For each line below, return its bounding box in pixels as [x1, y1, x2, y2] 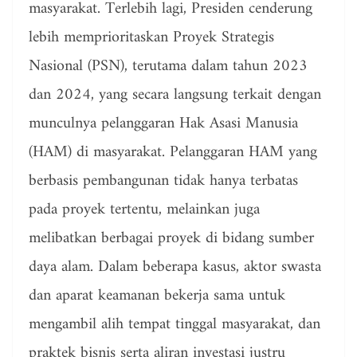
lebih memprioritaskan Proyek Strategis [29, 24, 274, 53]
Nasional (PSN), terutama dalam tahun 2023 [29, 53, 308, 81]
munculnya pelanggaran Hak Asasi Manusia [29, 110, 298, 139]
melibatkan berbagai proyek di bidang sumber [29, 225, 314, 253]
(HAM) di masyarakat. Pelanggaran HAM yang [29, 139, 317, 167]
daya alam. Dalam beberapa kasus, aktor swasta [29, 253, 321, 282]
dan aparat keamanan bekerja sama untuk [29, 282, 285, 311]
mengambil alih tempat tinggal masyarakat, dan [29, 311, 320, 339]
